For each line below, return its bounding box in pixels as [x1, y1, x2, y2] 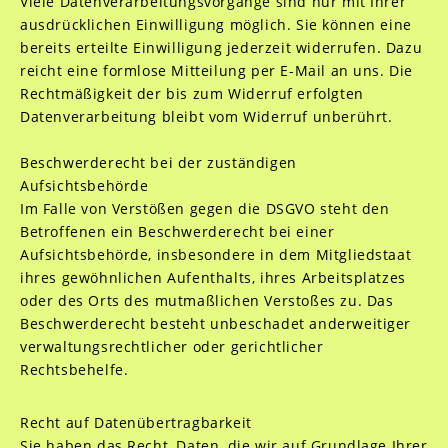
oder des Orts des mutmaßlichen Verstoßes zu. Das [19, 291, 394, 310]
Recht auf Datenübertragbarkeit [19, 413, 252, 432]
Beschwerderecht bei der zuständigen [19, 153, 297, 172]
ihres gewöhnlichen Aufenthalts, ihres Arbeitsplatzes [19, 268, 406, 287]
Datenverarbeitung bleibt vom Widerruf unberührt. [19, 107, 393, 126]
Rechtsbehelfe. [19, 360, 129, 379]
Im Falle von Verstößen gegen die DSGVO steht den [19, 199, 390, 218]
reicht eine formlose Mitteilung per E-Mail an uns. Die [19, 61, 414, 80]
